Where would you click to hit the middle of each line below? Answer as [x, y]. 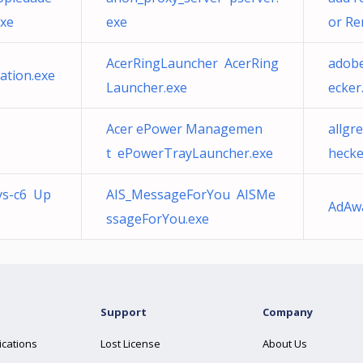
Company [288, 312]
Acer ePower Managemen [184, 129]
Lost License [130, 344]
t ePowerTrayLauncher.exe [190, 153]
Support [124, 312]
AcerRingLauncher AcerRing [192, 63]
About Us [285, 344]
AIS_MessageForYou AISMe [191, 194]
